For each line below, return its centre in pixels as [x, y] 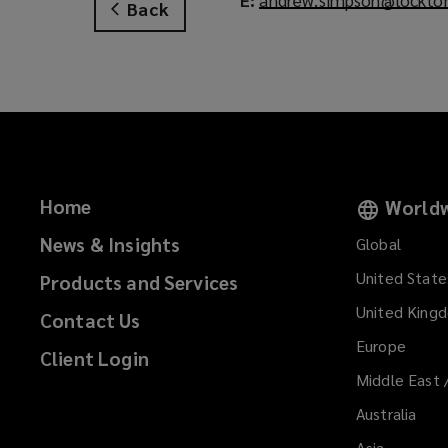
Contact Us [90, 320]
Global [378, 244]
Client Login [94, 358]
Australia [386, 414]
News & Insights [110, 244]
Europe [381, 346]
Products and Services [139, 282]
